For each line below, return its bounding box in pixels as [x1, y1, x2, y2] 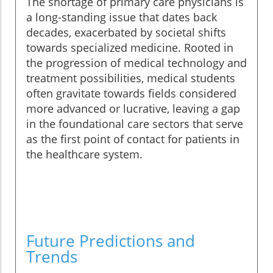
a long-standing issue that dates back [26, 10, 217, 25]
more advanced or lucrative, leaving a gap [26, 101, 240, 116]
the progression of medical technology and [26, 55, 247, 71]
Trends [26, 246, 77, 268]
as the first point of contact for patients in [26, 132, 239, 147]
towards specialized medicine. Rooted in [26, 40, 233, 55]
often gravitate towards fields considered [26, 86, 236, 101]
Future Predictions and [26, 230, 195, 252]
